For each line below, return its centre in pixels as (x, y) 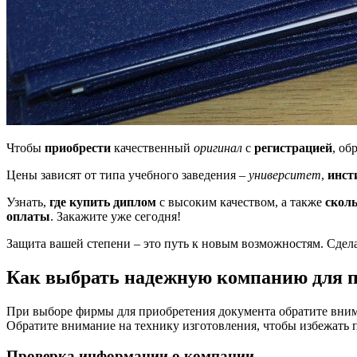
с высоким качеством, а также (241, 202)
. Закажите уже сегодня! (116, 216)
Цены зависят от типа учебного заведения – (127, 175)
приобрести (78, 147)
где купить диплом (103, 202)
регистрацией (293, 147)
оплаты (28, 216)
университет (285, 175)
